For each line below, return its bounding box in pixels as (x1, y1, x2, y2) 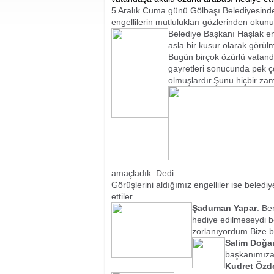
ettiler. (111, 191, 135, 201)
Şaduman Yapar (192, 203, 257, 213)
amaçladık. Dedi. (111, 168, 176, 178)
